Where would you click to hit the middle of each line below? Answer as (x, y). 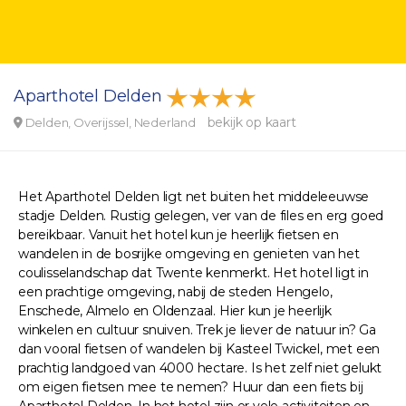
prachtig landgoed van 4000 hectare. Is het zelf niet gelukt (200, 368)
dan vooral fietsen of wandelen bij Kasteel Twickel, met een (199, 349)
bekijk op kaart (251, 122)
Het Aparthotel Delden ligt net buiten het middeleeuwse (194, 197)
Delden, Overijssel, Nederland (110, 122)
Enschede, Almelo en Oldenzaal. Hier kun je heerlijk (175, 311)
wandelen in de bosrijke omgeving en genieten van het (189, 254)
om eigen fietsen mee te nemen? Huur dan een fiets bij (191, 387)
